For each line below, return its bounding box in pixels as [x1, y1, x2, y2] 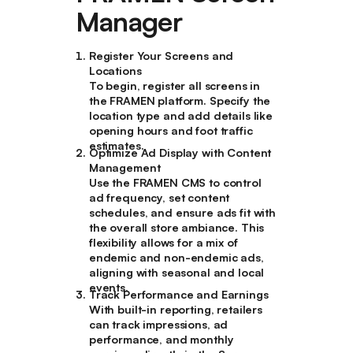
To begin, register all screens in [88, 79, 261, 93]
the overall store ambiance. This [88, 221, 265, 235]
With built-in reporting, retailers [88, 303, 263, 317]
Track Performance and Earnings [88, 288, 269, 302]
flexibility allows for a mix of [88, 236, 238, 250]
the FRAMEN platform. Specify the [88, 94, 271, 108]
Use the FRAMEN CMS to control [88, 176, 262, 190]
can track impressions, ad [88, 318, 229, 332]
